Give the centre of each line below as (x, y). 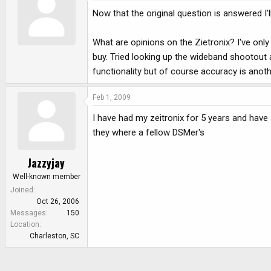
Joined (22, 190)
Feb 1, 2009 (112, 97)
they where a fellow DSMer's (149, 132)
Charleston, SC (54, 236)
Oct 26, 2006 (58, 202)
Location (25, 225)
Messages (28, 213)
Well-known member (46, 177)
